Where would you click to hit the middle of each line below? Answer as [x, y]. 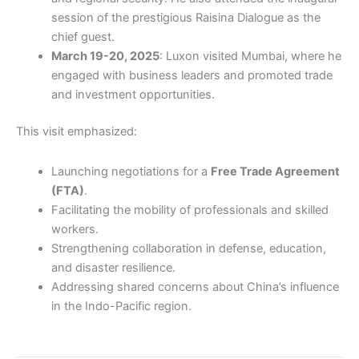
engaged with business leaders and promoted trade [192, 76]
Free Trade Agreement [275, 171]
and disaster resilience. [113, 267]
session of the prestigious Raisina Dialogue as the [186, 18]
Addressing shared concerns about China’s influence [195, 286]
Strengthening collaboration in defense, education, [188, 248]
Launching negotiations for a [131, 171]
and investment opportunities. [133, 95]
